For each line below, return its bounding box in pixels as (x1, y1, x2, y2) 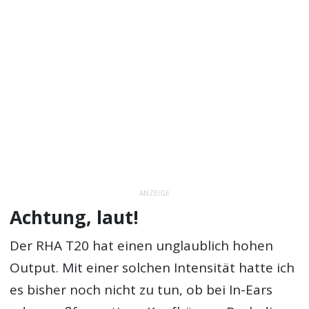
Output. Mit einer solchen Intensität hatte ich (10, 259, 295, 277)
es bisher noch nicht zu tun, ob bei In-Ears (10, 281, 273, 299)
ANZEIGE (139, 188, 170, 199)
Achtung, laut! (10, 204, 139, 230)
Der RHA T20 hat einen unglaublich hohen (10, 237, 274, 255)
